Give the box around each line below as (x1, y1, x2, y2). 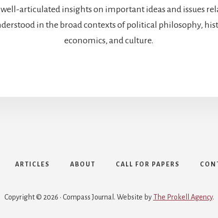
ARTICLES (15, 161, 50, 168)
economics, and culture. (64, 36, 154, 46)
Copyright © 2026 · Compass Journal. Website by (4, 193, 153, 201)
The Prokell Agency (153, 193, 213, 201)
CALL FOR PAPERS (115, 161, 180, 168)
